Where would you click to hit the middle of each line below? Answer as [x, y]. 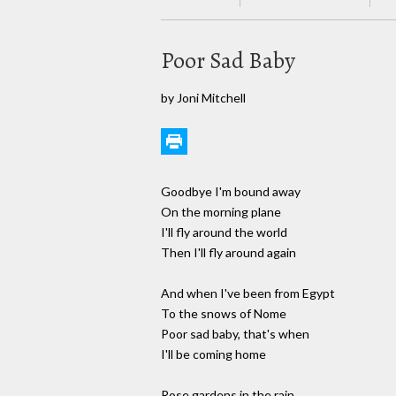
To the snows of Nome [224, 314]
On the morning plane [221, 212]
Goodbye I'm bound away [231, 192]
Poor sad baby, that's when [235, 334]
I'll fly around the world [224, 232]
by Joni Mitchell [203, 97]
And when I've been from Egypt [248, 293]
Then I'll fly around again [228, 253]
